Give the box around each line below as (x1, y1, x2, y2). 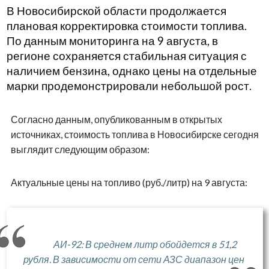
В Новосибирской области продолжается (6, 4, 226, 18)
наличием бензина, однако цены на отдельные (6, 64, 257, 78)
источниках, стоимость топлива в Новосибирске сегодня (10, 128, 259, 141)
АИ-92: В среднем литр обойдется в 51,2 (53, 238, 237, 250)
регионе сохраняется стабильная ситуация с (6, 49, 247, 63)
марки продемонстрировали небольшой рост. (6, 79, 252, 93)
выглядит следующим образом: (10, 144, 150, 156)
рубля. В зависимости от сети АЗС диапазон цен (23, 253, 244, 265)
